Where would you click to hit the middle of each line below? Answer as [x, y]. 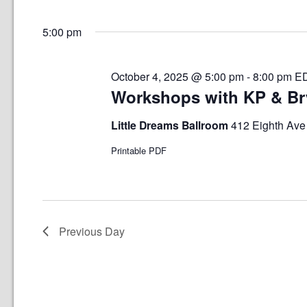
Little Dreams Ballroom [171, 125]
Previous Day [92, 231]
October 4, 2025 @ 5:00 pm [178, 76]
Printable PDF [139, 150]
